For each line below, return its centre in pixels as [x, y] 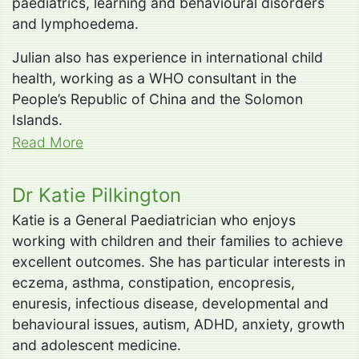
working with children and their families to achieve [177, 240]
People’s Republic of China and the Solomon [157, 99]
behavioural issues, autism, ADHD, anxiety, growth [178, 324]
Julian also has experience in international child [167, 57]
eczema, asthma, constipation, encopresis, [153, 282]
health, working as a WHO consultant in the [154, 78]
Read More [48, 142]
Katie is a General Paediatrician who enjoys [154, 220]
